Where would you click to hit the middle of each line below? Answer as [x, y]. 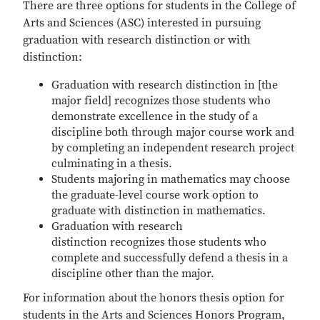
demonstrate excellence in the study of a [155, 116]
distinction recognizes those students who [159, 242]
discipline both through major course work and [173, 132]
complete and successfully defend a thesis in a [170, 258]
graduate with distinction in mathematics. [159, 211]
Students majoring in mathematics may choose [171, 179]
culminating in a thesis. [112, 164]
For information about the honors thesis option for [154, 298]
